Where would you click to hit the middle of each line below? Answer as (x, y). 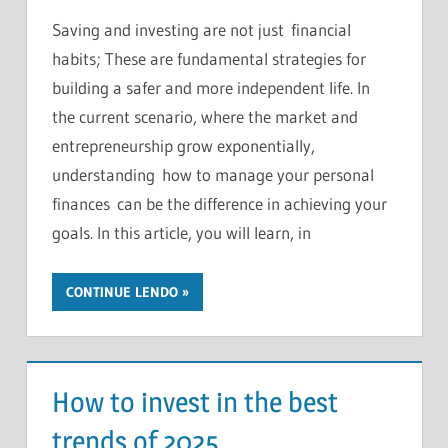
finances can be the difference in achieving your (219, 204)
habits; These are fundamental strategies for (209, 59)
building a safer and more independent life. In (211, 88)
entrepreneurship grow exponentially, (183, 146)
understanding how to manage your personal (213, 175)
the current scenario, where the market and (205, 117)
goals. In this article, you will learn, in (181, 233)
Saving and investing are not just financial (201, 30)
